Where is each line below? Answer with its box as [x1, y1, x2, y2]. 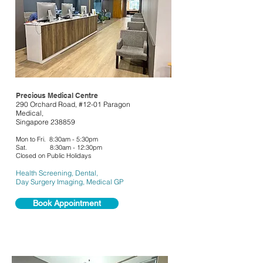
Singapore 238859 [16, 117, 75, 126]
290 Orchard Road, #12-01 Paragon [16, 100, 130, 109]
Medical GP [86, 177, 123, 186]
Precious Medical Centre [16, 91, 98, 100]
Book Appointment [33, 198, 101, 208]
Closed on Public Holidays [16, 151, 92, 160]
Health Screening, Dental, [16, 168, 98, 177]
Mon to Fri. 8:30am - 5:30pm [16, 135, 98, 143]
